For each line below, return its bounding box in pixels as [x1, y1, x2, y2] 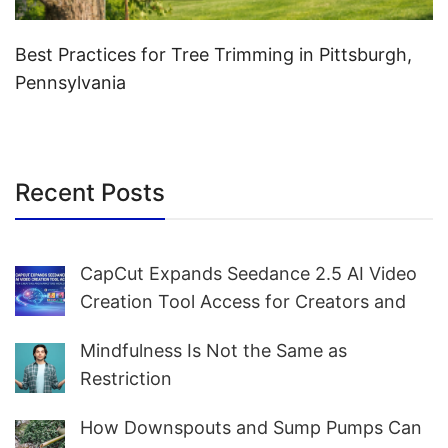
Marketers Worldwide [80, 319, 265, 341]
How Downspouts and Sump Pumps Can [80, 417, 422, 439]
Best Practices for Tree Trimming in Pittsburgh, [15, 44, 412, 66]
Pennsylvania [15, 72, 126, 94]
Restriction [80, 368, 172, 390]
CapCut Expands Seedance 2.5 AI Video [80, 263, 417, 285]
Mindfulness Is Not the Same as [80, 340, 347, 362]
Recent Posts [15, 178, 165, 208]
